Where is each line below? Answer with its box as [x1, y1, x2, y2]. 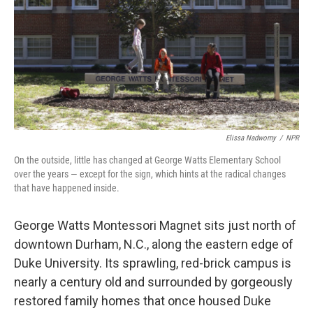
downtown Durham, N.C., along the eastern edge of [14, 237, 293, 252]
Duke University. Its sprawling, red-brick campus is [14, 256, 291, 270]
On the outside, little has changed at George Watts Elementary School [14, 154, 281, 166]
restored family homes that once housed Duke [14, 293, 271, 308]
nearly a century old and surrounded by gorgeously [14, 275, 293, 289]
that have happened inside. [14, 182, 119, 194]
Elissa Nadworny [226, 133, 276, 143]
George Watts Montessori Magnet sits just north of [14, 218, 296, 233]
